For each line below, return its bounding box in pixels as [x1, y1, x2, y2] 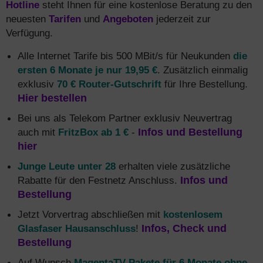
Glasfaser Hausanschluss [18, 222, 136, 234]
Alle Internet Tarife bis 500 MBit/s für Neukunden [18, 50, 233, 62]
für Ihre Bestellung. [161, 78, 248, 90]
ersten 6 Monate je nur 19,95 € [18, 64, 157, 76]
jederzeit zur [153, 13, 211, 25]
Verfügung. [6, 27, 53, 39]
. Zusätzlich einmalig [157, 64, 248, 76]
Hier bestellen [18, 92, 87, 104]
